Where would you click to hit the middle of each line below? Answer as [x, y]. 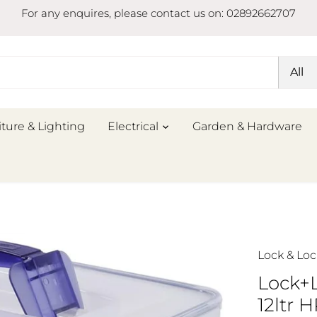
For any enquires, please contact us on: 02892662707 [158, 13]
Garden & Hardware [248, 127]
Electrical [133, 127]
